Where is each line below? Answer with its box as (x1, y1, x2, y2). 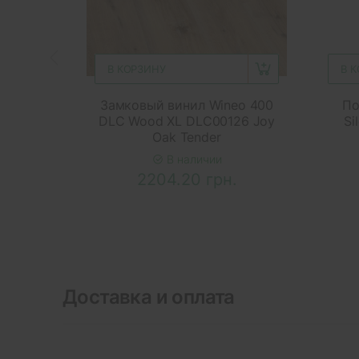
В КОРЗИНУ (107, 62, 166, 75)
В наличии (163, 151, 222, 166)
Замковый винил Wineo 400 (99, 96, 274, 113)
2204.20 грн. (136, 169, 237, 189)
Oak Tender (152, 128, 221, 145)
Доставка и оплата (63, 284, 235, 309)
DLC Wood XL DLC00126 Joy (98, 112, 276, 129)
